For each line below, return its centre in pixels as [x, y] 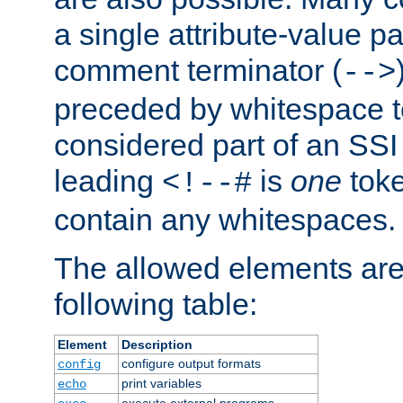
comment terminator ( [198, 70]
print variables [161, 383]
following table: [156, 304]
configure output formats [191, 363]
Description [157, 344]
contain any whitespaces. [225, 219]
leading [108, 180]
